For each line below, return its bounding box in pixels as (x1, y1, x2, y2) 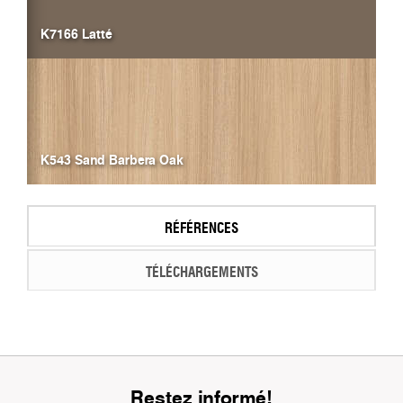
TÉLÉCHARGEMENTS (145, 261, 258, 282)
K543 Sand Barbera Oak (40, 149, 184, 169)
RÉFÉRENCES (165, 217, 238, 238)
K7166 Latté (40, 23, 112, 43)
